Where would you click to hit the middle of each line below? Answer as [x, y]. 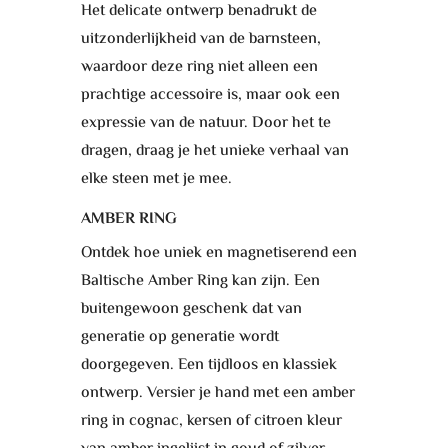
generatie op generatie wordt [179, 337]
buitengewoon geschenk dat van [191, 309]
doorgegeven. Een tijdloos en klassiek [208, 365]
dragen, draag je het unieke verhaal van [214, 151]
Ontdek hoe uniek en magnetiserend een [218, 253]
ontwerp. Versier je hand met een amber [217, 393]
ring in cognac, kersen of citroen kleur [211, 421]
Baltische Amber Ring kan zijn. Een [200, 281]
